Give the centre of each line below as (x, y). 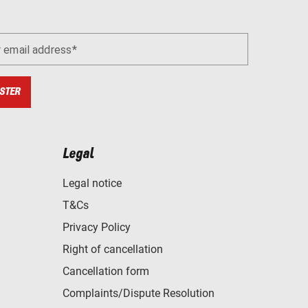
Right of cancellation (113, 250)
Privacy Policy (97, 228)
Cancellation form (106, 272)
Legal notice (92, 184)
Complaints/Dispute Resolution (139, 294)
